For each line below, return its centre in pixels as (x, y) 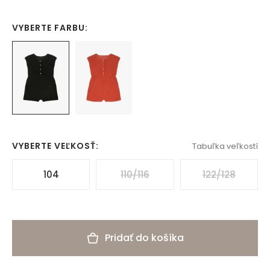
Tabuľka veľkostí (225, 146)
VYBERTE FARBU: (50, 28)
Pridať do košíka (144, 238)
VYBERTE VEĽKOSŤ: (55, 146)
